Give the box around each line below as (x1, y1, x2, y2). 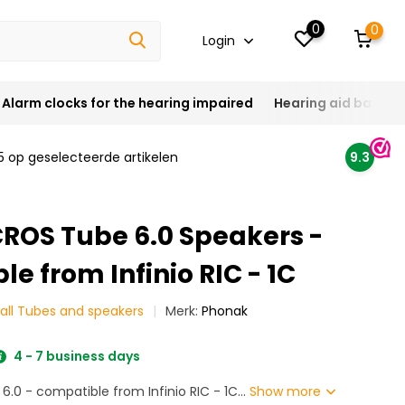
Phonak (202, 302, 249, 320)
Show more (250, 382, 325, 400)
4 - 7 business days (11, 347, 141, 365)
